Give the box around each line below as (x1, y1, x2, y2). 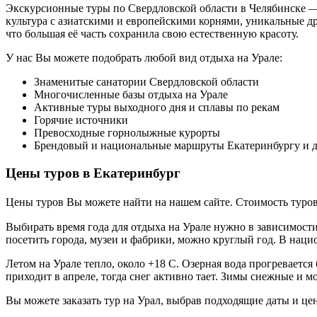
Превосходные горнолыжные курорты (34, 126, 220, 139)
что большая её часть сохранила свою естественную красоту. (6, 27, 301, 40)
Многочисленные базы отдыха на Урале (34, 88, 228, 100)
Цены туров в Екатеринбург (6, 165, 180, 180)
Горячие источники (34, 113, 128, 126)
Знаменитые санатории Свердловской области (34, 75, 259, 88)
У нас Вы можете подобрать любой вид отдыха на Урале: (6, 51, 282, 64)
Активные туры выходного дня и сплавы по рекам (34, 100, 279, 113)
